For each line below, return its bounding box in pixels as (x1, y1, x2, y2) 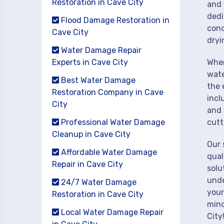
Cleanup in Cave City (52, 129, 130, 139)
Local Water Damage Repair (59, 207, 163, 217)
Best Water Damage (59, 75, 135, 85)
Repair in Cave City (52, 159, 123, 169)
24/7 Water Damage (59, 177, 136, 187)
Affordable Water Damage (59, 147, 157, 157)
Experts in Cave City (52, 57, 128, 67)
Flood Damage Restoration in (59, 15, 169, 25)
